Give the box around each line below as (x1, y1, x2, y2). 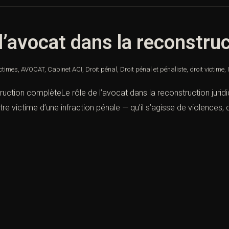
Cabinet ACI (48, 65, 82, 74)
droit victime (190, 65, 224, 74)
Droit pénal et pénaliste (120, 65, 187, 74)
